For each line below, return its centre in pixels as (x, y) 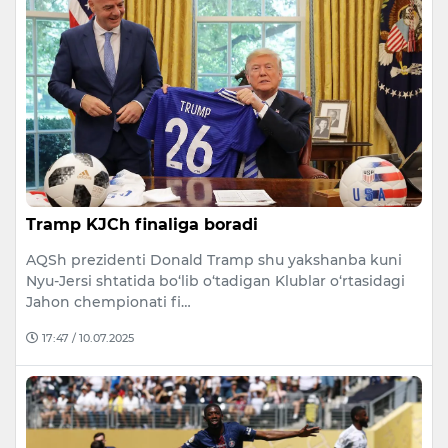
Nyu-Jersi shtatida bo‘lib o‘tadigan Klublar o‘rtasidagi (215, 280)
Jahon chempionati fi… (108, 301)
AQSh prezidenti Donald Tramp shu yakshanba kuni (214, 259)
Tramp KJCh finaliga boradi (142, 224)
